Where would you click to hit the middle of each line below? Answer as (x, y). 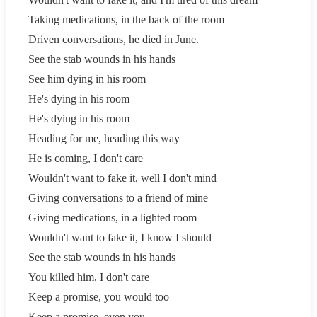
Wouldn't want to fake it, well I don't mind (122, 178)
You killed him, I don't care (89, 277)
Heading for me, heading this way (104, 138)
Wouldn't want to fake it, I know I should (120, 237)
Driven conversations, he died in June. (114, 39)
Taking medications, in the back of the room (126, 19)
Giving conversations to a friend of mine (118, 197)
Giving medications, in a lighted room (113, 217)
